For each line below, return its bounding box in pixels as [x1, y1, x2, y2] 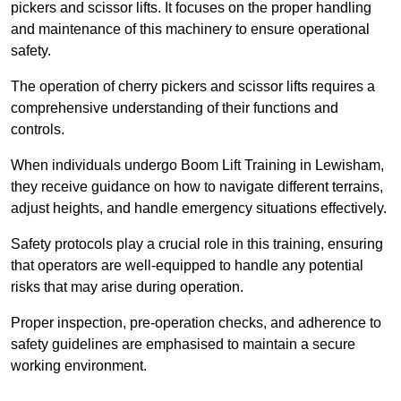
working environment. [11, 358, 147, 374]
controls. [11, 122, 64, 138]
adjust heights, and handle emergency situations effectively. [11, 200, 387, 217]
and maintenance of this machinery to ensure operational [11, 21, 370, 38]
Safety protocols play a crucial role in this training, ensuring [11, 236, 383, 252]
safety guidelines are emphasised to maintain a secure [11, 337, 355, 353]
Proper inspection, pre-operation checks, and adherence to [11, 315, 381, 331]
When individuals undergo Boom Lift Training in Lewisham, [11, 158, 384, 174]
